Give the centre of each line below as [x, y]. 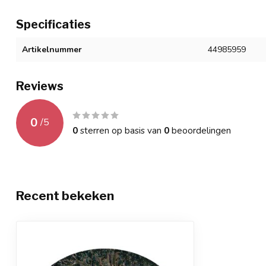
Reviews [40, 86]
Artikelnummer [52, 49]
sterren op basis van [121, 130]
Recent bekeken [65, 195]
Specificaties [53, 24]
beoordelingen [200, 130]
